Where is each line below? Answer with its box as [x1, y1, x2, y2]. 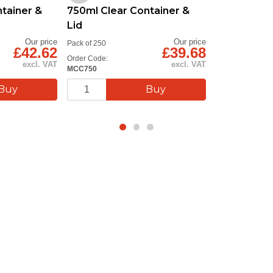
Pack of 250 [67, 38, 107, 47]
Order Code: [67, 54, 108, 62]
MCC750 [67, 64, 97, 73]
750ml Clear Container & [67, 4, 190, 16]
